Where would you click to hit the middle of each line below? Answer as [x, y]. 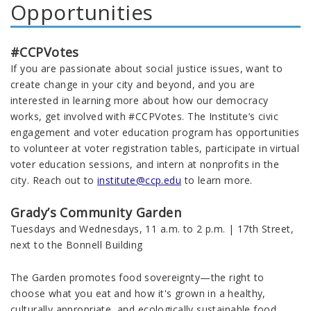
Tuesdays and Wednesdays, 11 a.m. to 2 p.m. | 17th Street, [152, 229]
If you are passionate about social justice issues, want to [147, 69]
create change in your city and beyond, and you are [133, 85]
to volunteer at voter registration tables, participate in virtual [155, 149]
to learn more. [218, 180]
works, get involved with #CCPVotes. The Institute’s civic [144, 117]
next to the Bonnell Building [77, 245]
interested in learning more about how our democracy [140, 101]
